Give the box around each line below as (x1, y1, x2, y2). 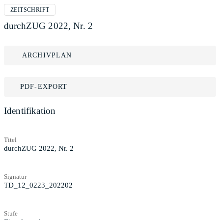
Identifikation (4, 106, 56, 116)
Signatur (4, 172, 27, 180)
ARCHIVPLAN (22, 52, 72, 59)
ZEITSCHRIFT (10, 6, 50, 13)
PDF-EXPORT (20, 83, 68, 90)
